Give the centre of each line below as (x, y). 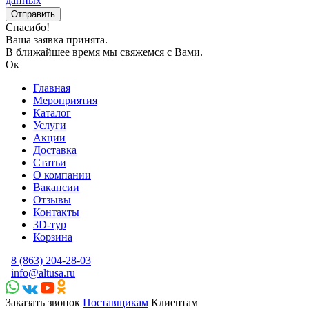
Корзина (53, 237)
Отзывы (52, 199)
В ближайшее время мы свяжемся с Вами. (104, 52)
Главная (52, 88)
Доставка (55, 150)
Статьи (50, 162)
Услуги (50, 125)
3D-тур (50, 224)
